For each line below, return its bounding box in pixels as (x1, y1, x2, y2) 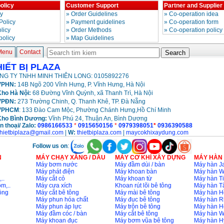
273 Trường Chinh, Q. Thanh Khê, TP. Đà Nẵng (17, 98, 145, 105)
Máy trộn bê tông (114, 203, 160, 210)
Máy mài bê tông (114, 189, 160, 196)
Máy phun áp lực (35, 203, 81, 210)
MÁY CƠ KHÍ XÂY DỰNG (114, 154, 185, 161)
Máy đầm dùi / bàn (114, 161, 165, 168)
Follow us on (32, 142, 67, 150)
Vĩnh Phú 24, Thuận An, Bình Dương (46, 115, 147, 122)
